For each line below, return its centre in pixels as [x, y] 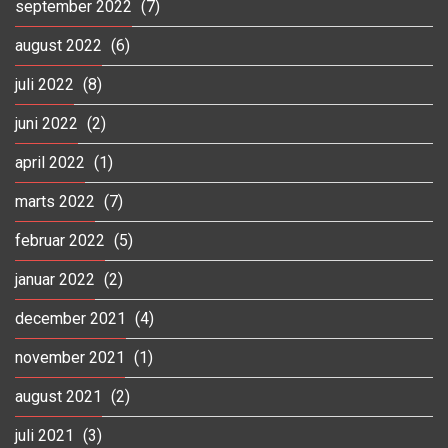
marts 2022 [55, 201]
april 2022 [50, 162]
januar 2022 [55, 279]
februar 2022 [60, 240]
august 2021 [58, 396]
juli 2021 [44, 435]
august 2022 [58, 45]
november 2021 [70, 357]
